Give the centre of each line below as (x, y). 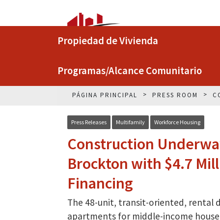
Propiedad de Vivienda (108, 41)
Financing (100, 183)
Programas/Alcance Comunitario (130, 71)
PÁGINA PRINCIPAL (105, 95)
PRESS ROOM (175, 95)
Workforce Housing (177, 122)
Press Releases (89, 122)
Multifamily (130, 122)
